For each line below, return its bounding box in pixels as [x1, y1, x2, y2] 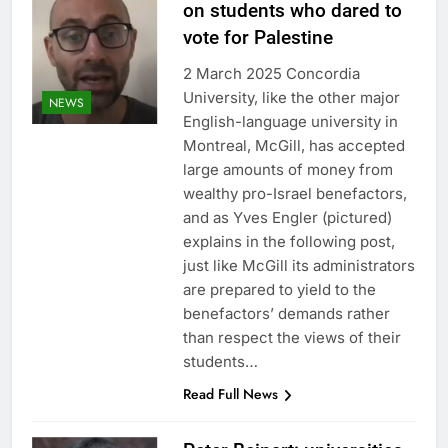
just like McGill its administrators [182, 256, 415, 276]
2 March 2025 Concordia [182, 64, 360, 84]
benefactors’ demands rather [182, 304, 390, 324]
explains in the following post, [182, 232, 395, 252]
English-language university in [182, 112, 398, 132]
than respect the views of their [182, 328, 401, 348]
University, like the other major [182, 88, 400, 108]
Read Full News [182, 384, 278, 405]
